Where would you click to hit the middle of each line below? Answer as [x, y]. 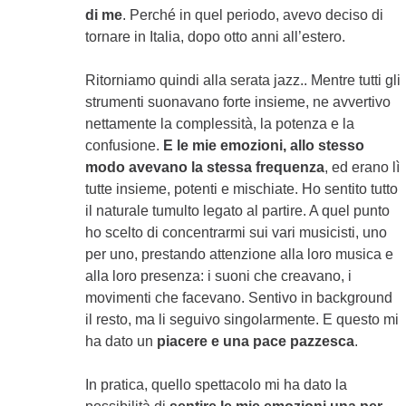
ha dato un [121, 341]
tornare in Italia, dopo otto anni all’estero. [216, 37]
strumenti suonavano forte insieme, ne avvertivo [238, 102]
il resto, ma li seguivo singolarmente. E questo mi [242, 319]
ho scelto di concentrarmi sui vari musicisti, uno [237, 232]
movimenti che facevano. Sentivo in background [239, 298]
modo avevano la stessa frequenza [205, 167]
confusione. [125, 145]
